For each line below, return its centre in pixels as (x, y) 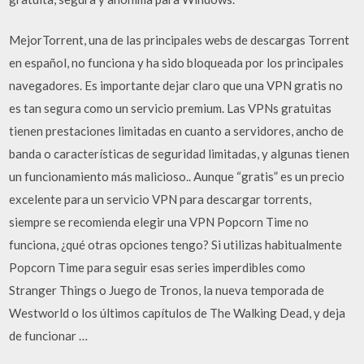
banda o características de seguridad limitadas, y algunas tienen (180, 154)
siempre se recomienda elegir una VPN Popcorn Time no (159, 222)
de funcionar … (49, 336)
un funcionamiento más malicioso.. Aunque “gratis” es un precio (177, 176)
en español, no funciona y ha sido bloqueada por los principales (177, 63)
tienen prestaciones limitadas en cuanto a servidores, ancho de (177, 131)
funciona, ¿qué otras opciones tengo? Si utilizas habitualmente (176, 245)
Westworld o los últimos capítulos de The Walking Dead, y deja (178, 313)
